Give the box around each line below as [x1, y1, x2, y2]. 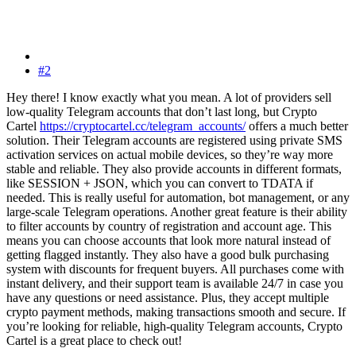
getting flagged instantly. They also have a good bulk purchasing [6, 248, 329, 262]
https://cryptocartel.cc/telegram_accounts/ [40, 119, 246, 133]
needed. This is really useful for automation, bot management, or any [6, 191, 350, 205]
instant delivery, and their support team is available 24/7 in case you [6, 277, 343, 291]
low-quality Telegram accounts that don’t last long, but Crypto [6, 105, 317, 119]
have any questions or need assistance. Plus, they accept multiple [6, 291, 329, 305]
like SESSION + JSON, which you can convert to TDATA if [6, 176, 313, 191]
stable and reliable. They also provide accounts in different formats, [6, 162, 342, 176]
